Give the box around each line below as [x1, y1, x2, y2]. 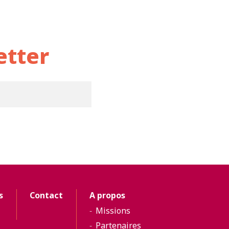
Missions [95, 204, 130, 216]
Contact [30, 189, 63, 201]
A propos [89, 189, 126, 201]
